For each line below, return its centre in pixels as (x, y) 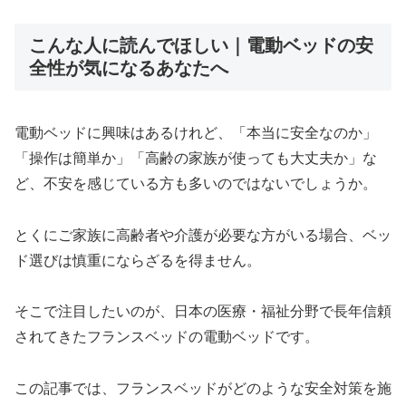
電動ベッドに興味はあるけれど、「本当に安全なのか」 (196, 132)
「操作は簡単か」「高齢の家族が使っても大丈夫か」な (196, 158)
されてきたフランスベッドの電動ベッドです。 (167, 337)
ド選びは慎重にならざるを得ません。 (138, 260)
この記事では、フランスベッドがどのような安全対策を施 (203, 389)
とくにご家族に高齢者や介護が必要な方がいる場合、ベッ (203, 235)
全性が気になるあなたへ (129, 68)
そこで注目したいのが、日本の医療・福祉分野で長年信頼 (203, 312)
